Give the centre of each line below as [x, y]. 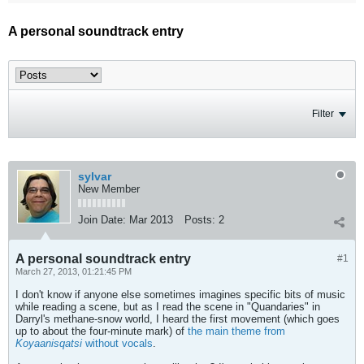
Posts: [200, 220]
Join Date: [102, 220]
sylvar [95, 176]
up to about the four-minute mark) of [102, 331]
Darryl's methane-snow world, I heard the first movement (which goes [178, 319]
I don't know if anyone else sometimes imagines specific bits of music [180, 295]
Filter [323, 114]
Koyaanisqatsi [49, 343]
